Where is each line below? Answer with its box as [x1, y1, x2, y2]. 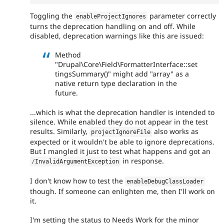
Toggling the [30, 10, 74, 20]
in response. [120, 155, 164, 165]
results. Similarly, [30, 126, 89, 136]
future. [55, 88, 78, 98]
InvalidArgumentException [35, 157, 119, 165]
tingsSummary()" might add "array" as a [55, 69, 189, 79]
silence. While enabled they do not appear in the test [30, 116, 208, 126]
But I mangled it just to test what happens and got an [30, 146, 210, 156]
